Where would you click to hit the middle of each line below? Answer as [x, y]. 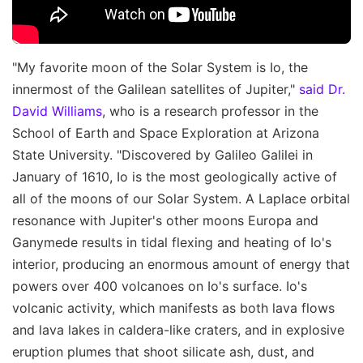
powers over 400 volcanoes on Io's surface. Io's [160, 286]
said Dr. [322, 90]
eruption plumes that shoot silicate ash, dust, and [163, 352]
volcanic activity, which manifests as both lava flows [173, 308]
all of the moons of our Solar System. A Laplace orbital [181, 199]
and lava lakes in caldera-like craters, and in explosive [178, 330]
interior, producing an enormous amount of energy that [181, 265]
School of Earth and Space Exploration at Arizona [166, 133]
